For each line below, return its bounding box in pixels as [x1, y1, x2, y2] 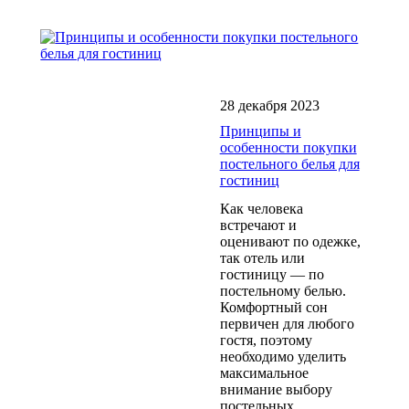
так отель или [219, 249, 305, 266]
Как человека [219, 200, 303, 216]
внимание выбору [219, 381, 332, 397]
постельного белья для [219, 155, 360, 172]
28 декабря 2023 [219, 97, 320, 113]
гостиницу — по [219, 266, 324, 282]
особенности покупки [219, 139, 357, 155]
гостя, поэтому [219, 331, 312, 348]
